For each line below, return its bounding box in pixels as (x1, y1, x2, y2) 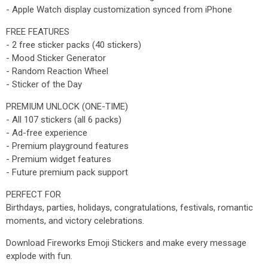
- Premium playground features (6, 141, 129, 151)
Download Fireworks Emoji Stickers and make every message (6, 237, 246, 248)
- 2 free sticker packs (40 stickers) (6, 39, 141, 50)
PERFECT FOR (6, 189, 61, 200)
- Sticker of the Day (6, 79, 82, 90)
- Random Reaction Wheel (6, 66, 108, 77)
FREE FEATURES (6, 26, 69, 37)
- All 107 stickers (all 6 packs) (6, 114, 121, 125)
